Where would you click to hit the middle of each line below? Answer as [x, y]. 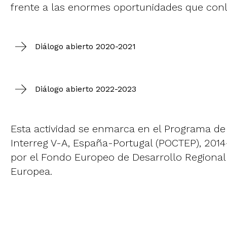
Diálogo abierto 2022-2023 [86, 89]
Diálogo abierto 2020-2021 [86, 47]
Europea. [32, 172]
